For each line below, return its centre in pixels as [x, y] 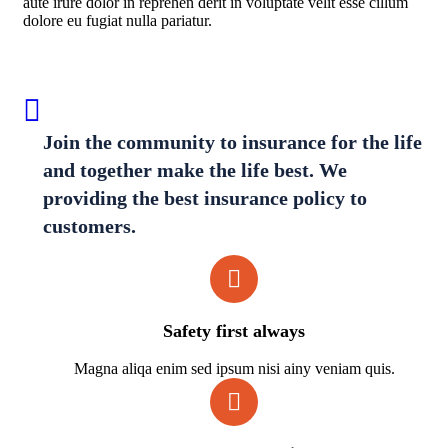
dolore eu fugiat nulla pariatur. [117, 20]
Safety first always [234, 330]
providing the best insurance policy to [205, 197]
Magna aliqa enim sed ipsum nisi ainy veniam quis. [234, 368]
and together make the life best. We [195, 169]
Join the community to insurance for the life [232, 141]
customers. [89, 225]
